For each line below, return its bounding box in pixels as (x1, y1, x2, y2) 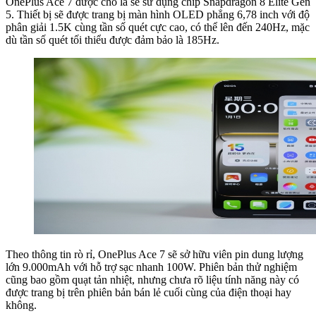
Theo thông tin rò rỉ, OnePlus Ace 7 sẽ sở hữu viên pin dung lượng (6, 248, 303, 261)
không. (6, 299, 37, 312)
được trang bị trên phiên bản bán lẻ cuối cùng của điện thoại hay (6, 286, 291, 299)
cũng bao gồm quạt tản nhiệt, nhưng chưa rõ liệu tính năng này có (6, 274, 299, 286)
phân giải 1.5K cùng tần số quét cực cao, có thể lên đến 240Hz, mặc (6, 21, 310, 34)
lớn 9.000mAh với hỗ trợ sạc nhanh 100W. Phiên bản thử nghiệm (6, 261, 297, 274)
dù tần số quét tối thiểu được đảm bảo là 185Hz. (6, 34, 219, 47)
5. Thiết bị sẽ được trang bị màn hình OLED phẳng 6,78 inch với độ (6, 8, 310, 21)
